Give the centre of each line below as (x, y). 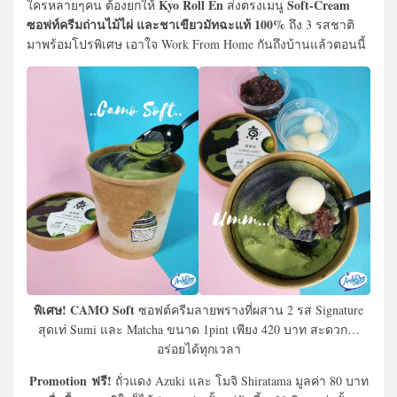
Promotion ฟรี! (70, 381)
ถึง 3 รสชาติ (322, 24)
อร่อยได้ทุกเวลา (198, 349)
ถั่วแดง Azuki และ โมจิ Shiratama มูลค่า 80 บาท (240, 381)
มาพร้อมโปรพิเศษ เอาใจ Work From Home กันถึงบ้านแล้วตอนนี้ (196, 43)
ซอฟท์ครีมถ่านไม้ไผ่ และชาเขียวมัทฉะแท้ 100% (158, 24)
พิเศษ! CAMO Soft (84, 310)
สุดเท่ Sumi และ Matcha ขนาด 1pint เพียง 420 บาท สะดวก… (198, 330)
